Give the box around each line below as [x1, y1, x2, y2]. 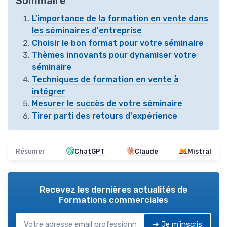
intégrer [32, 86, 65, 96]
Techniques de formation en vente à [32, 74, 179, 84]
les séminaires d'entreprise [32, 25, 142, 35]
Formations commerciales [59, 194, 168, 205]
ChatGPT [74, 147, 105, 155]
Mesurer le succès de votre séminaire [32, 98, 182, 108]
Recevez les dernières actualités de [40, 184, 187, 195]
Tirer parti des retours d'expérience [32, 110, 177, 121]
